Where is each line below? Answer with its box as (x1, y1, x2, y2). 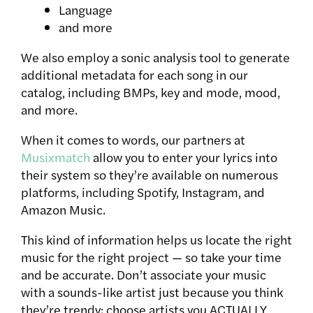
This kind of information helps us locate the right (21, 230, 292, 248)
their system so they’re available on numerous (21, 165, 278, 183)
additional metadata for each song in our (21, 65, 248, 83)
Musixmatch (21, 147, 90, 166)
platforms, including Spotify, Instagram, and (21, 182, 265, 201)
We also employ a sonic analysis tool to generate (21, 48, 290, 66)
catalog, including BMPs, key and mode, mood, (21, 82, 280, 101)
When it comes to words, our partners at (21, 130, 245, 148)
